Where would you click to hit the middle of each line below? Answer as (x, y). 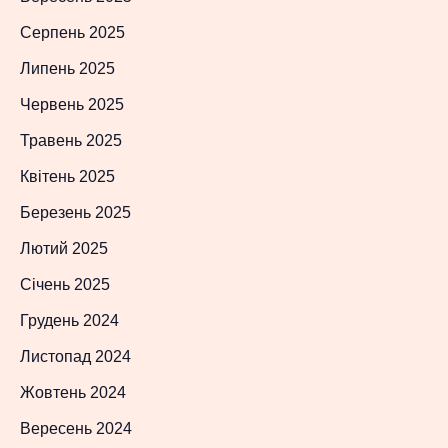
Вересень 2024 (76, 429)
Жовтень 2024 (73, 393)
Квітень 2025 (67, 177)
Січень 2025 (65, 285)
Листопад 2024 (75, 357)
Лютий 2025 (64, 249)
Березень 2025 (75, 213)
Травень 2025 (71, 141)
